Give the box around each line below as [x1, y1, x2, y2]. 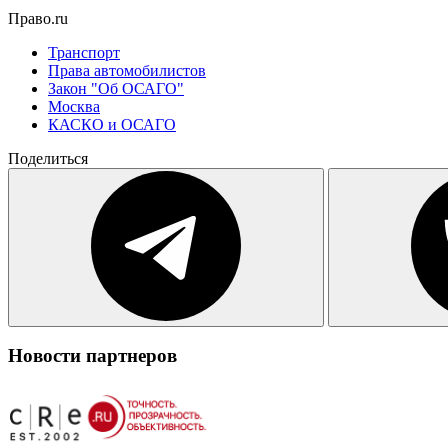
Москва [48, 97, 100, 115]
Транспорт [48, 43, 120, 61]
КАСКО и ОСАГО [48, 115, 176, 133]
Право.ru [8, 9, 68, 27]
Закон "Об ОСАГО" [48, 79, 184, 97]
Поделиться [8, 149, 88, 167]
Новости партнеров [8, 345, 177, 367]
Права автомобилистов [48, 61, 206, 79]
